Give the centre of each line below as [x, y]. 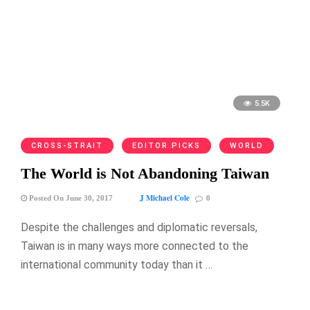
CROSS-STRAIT [67, 146]
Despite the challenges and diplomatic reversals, [139, 228]
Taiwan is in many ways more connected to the [135, 246]
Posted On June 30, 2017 [70, 198]
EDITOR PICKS [166, 146]
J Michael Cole [165, 198]
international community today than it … [117, 265]
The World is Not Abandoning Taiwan [145, 174]
